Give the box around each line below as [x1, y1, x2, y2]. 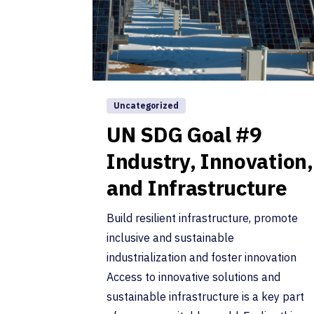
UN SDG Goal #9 [107, 121, 262, 149]
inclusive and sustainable [107, 231, 234, 245]
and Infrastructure [107, 174, 287, 202]
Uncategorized [114, 100, 179, 111]
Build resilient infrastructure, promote [107, 211, 298, 226]
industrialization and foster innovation [107, 250, 296, 265]
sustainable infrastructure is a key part [107, 289, 304, 304]
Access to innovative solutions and [107, 270, 280, 285]
